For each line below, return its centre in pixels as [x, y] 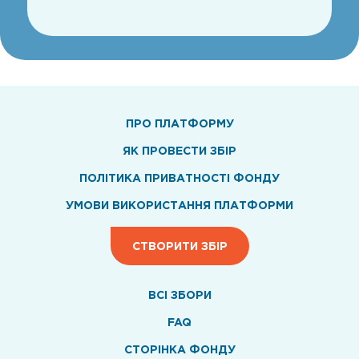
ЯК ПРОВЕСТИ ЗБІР [179, 150]
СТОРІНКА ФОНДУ [179, 349]
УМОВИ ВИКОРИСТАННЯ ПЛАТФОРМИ [179, 205]
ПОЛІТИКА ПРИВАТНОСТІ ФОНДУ [179, 177]
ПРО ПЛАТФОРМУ [179, 123]
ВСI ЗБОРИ [179, 294]
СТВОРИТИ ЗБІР [179, 246]
